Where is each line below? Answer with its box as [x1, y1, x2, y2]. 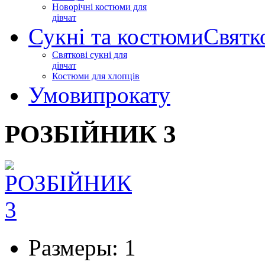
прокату [93, 82, 170, 108]
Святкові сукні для [52, 49, 127, 60]
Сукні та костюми [28, 23, 203, 49]
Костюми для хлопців [52, 70, 140, 81]
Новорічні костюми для [52, 1, 147, 12]
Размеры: [28, 235, 118, 261]
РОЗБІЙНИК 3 [5, 120, 176, 148]
